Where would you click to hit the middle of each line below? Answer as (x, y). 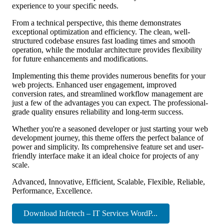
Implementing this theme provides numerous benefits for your (109, 75)
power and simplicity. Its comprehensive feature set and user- (108, 146)
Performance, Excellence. (52, 190)
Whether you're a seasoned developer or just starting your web (110, 128)
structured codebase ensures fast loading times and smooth (103, 40)
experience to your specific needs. (65, 5)
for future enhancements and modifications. (80, 58)
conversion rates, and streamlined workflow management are (107, 93)
